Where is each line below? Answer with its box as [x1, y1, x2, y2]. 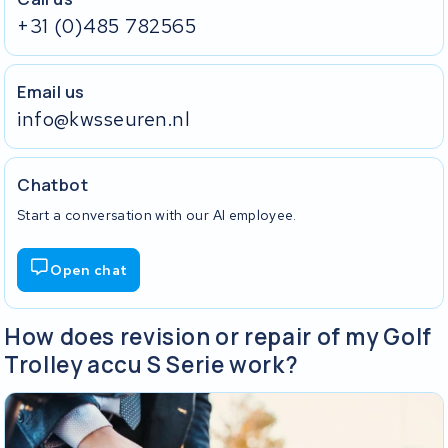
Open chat [50, 260, 128, 279]
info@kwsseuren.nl [17, 105, 191, 132]
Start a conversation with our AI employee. [17, 205, 297, 224]
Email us [17, 79, 85, 103]
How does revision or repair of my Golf [4, 321, 432, 353]
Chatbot [17, 172, 89, 196]
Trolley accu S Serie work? [4, 349, 299, 381]
